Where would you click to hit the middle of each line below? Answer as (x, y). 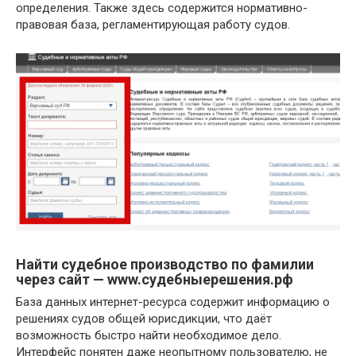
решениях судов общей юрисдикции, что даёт (144, 319)
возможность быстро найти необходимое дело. (149, 336)
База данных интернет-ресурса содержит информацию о (173, 302)
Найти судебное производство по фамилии (165, 265)
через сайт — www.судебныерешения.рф (155, 280)
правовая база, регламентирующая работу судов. (153, 24)
